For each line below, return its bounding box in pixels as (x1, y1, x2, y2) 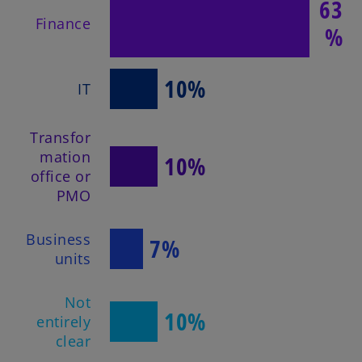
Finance (35, 13, 90, 33)
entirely (36, 312, 90, 332)
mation (40, 146, 90, 166)
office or (31, 166, 90, 186)
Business (26, 229, 90, 250)
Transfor (30, 127, 90, 147)
